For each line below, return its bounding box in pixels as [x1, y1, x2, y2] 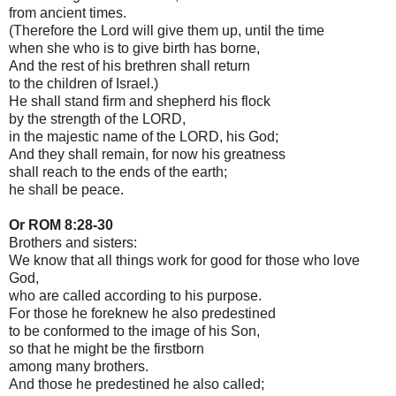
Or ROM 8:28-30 [9, 217, 113, 232]
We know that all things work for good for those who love [9, 252, 360, 268]
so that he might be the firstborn [9, 340, 204, 356]
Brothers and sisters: [9, 234, 137, 250]
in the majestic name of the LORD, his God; [9, 128, 278, 144]
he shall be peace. [9, 181, 124, 197]
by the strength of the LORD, [9, 110, 186, 126]
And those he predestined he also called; [9, 376, 264, 392]
